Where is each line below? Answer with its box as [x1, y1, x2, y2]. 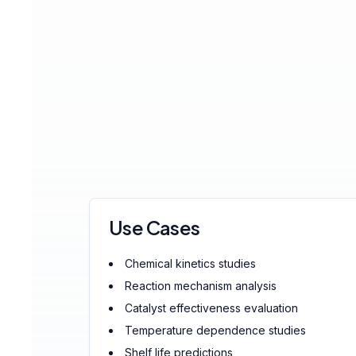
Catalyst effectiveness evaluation [125, 301, 298, 315]
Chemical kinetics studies [125, 257, 256, 270]
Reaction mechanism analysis [125, 279, 277, 292]
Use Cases [109, 215, 200, 239]
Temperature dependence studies [125, 323, 306, 337]
